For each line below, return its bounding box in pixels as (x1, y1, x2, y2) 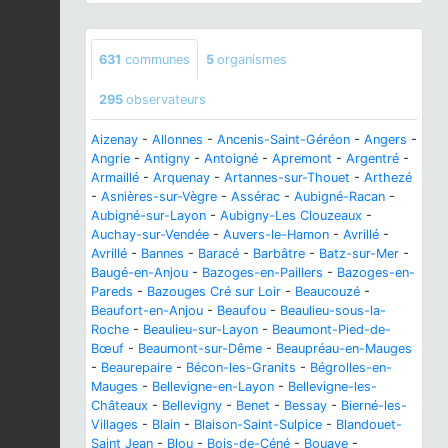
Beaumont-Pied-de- (272, 322, 391, 338)
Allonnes (152, 132, 203, 148)
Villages (91, 417, 138, 433)
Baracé (198, 246, 239, 262)
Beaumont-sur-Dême (138, 341, 262, 357)
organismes (217, 52, 287, 68)
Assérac (231, 189, 280, 205)
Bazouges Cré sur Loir (147, 284, 281, 300)
